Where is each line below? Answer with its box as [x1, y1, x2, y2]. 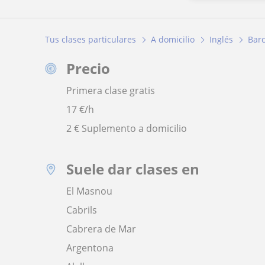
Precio [66, 59, 110, 79]
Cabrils [66, 203, 97, 217]
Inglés [209, 34, 233, 46]
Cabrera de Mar [66, 222, 136, 236]
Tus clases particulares [45, 34, 136, 46]
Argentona [66, 241, 114, 255]
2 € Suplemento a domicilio [66, 122, 187, 135]
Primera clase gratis [66, 84, 155, 98]
